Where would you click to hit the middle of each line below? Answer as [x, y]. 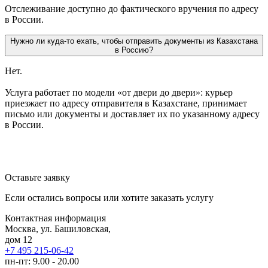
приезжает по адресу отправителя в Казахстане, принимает [126, 103]
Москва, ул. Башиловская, [58, 229]
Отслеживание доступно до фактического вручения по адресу [132, 8]
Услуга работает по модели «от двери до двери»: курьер [119, 92]
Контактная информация [55, 218]
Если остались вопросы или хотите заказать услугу [109, 197]
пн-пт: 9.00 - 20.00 [42, 261]
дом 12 [19, 239]
